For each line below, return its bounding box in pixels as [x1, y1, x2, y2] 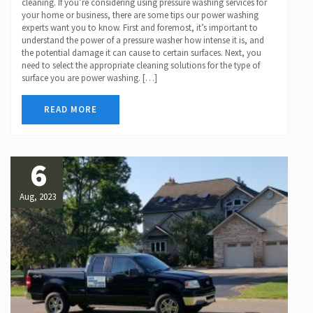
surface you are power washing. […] [22, 71, 157, 84]
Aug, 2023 [19, 190, 56, 203]
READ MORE [44, 103, 97, 115]
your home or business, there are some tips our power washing [22, 8, 259, 21]
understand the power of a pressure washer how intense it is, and [22, 34, 264, 46]
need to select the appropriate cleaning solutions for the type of [22, 59, 260, 71]
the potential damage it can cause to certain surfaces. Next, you [22, 46, 261, 59]
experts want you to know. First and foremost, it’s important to [22, 21, 258, 34]
